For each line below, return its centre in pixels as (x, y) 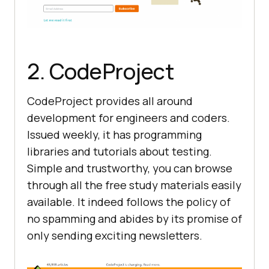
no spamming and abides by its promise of (134, 219)
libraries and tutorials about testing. (119, 152)
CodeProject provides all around (110, 101)
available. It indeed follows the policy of (129, 202)
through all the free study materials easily (134, 185)
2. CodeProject (100, 71)
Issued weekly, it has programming (114, 135)
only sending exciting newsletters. (115, 236)
